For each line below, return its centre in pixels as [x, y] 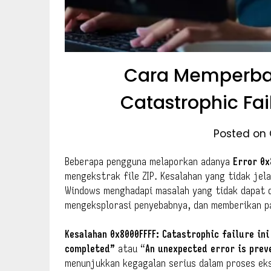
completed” [90, 248]
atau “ [130, 248]
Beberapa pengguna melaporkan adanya [149, 161]
